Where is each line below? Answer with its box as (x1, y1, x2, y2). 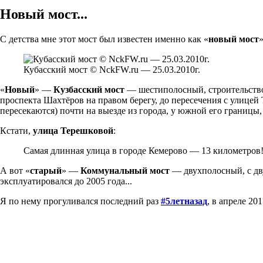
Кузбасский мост (53, 84, 127, 95)
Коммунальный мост (80, 165, 172, 176)
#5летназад (161, 195, 207, 206)
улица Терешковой (33, 125, 113, 136)
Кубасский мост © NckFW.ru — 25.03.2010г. (23, 64, 200, 75)
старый (30, 165, 62, 176)
